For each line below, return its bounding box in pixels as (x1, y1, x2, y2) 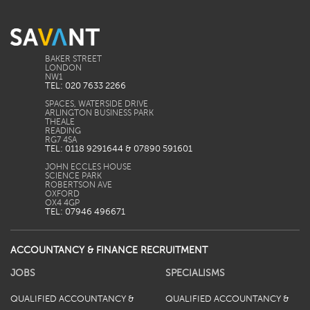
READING (45, 127, 81, 136)
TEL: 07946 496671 (45, 207, 125, 217)
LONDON (45, 64, 82, 73)
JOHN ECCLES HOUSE (45, 163, 131, 172)
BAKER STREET (45, 55, 102, 64)
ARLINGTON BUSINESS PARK (45, 109, 154, 118)
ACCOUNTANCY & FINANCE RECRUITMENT (10, 244, 208, 256)
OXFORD (45, 190, 80, 199)
